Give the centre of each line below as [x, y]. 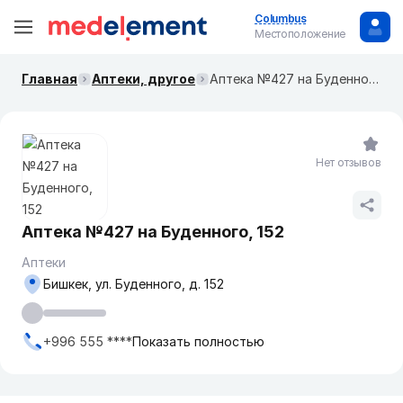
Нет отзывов [349, 162]
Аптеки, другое [143, 79]
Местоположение [300, 34]
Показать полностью [198, 341]
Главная [49, 79]
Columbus [281, 18]
